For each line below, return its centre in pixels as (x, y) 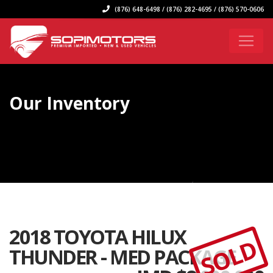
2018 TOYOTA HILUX (97, 237)
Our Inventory (69, 103)
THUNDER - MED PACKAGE (122, 257)
